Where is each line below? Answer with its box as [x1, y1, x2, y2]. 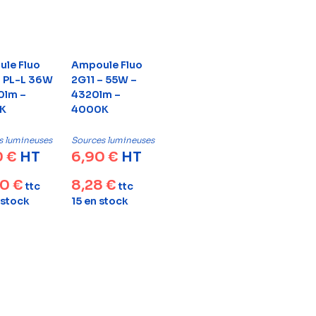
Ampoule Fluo [71, 59, 142, 71]
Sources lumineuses [71, 135, 154, 145]
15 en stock [71, 195, 128, 207]
